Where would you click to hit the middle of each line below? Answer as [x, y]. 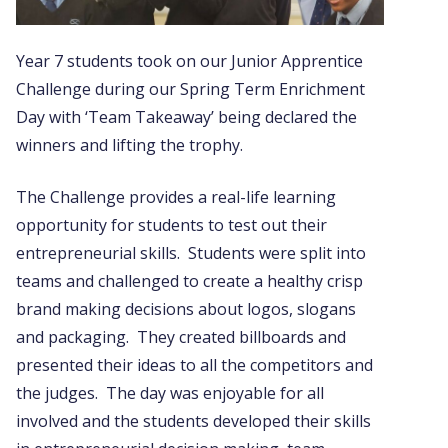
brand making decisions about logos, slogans [186, 308]
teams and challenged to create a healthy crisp [189, 280]
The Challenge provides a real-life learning [176, 196]
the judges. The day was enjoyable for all [170, 392]
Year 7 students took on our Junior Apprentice [189, 60]
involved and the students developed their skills [193, 420]
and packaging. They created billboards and [181, 336]
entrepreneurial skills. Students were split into [191, 252]
